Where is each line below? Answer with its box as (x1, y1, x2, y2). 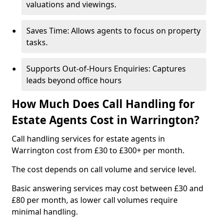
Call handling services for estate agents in (12, 133, 165, 144)
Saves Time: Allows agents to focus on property (26, 25, 200, 36)
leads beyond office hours (26, 75, 122, 86)
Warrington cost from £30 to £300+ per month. (12, 145, 184, 156)
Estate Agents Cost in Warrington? (12, 112, 200, 127)
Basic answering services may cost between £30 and (12, 183, 203, 194)
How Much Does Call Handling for (12, 96, 195, 111)
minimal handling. (12, 206, 78, 217)
